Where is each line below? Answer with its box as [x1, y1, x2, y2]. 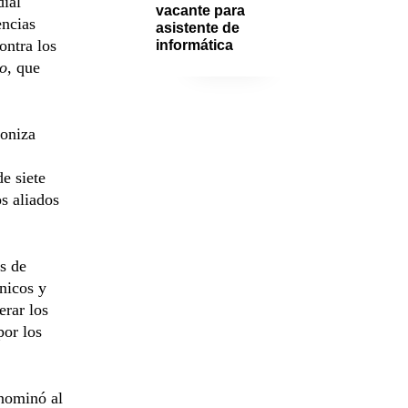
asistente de [156, 19, 240, 36]
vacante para [156, 2, 245, 18]
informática [156, 36, 233, 53]
